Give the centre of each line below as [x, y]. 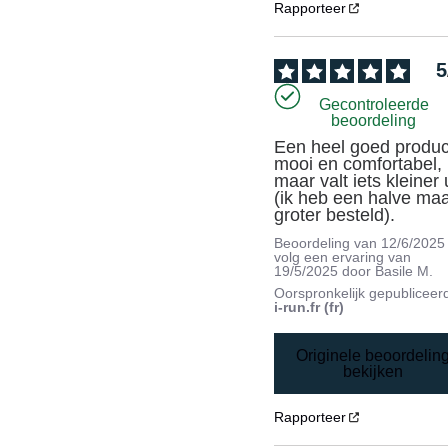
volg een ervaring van [343, 257]
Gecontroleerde [373, 104]
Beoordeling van [328, 243]
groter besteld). [335, 215]
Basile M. [404, 271]
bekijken [373, 371]
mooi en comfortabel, [358, 164]
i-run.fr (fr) [309, 307]
